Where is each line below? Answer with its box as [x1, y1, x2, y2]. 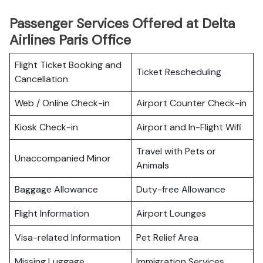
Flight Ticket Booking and [15, 59, 122, 71]
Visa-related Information [15, 231, 120, 244]
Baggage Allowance [15, 183, 98, 195]
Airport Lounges [136, 207, 206, 220]
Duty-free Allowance [136, 183, 225, 195]
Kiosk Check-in [15, 121, 78, 133]
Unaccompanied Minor [15, 152, 111, 164]
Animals [136, 159, 169, 171]
